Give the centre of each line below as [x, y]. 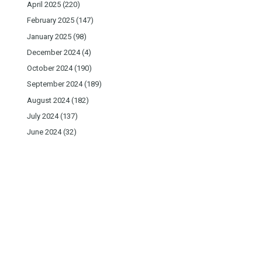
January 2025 [49, 36]
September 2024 [55, 84]
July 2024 [43, 116]
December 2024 [54, 52]
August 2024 [48, 100]
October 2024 [50, 68]
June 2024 [44, 132]
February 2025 [51, 20]
